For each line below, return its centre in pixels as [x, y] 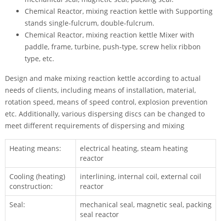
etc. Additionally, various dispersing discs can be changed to [105, 114]
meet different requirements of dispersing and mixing [95, 126]
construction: [31, 186]
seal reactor [99, 214]
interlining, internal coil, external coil [141, 176]
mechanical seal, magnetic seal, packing [146, 204]
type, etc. [39, 58]
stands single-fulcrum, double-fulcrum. [90, 23]
